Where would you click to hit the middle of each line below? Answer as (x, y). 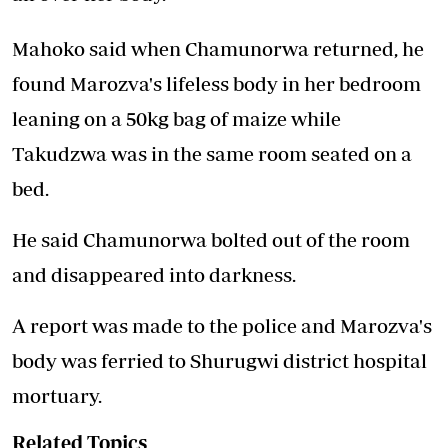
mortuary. (59, 395)
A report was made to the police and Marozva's (222, 325)
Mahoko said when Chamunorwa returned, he (218, 48)
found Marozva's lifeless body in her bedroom (216, 83)
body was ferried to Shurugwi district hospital (219, 360)
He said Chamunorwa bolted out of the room (211, 239)
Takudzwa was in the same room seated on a (212, 153)
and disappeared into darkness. (154, 274)
